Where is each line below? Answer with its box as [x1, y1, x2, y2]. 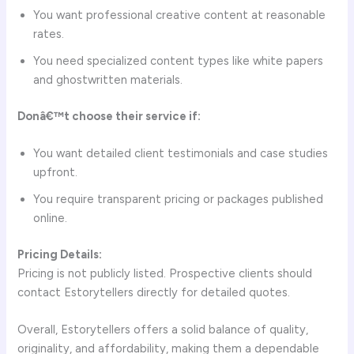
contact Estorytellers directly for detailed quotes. [17, 285, 291, 300]
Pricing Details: [17, 247, 103, 262]
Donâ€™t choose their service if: [17, 108, 201, 123]
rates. [33, 26, 65, 41]
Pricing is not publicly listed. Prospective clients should [17, 266, 313, 281]
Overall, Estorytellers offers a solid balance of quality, [17, 322, 309, 337]
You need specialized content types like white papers [33, 53, 324, 68]
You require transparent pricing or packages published [33, 192, 324, 207]
